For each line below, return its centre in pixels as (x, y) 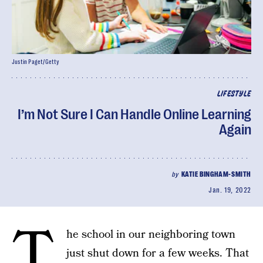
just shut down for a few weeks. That (158, 253)
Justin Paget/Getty (36, 62)
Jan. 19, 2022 (230, 190)
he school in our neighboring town (151, 235)
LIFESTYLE (234, 94)
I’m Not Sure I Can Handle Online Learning (134, 114)
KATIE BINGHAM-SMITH (216, 174)
